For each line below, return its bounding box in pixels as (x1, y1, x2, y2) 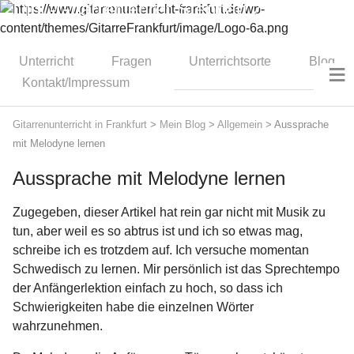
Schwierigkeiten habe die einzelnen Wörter (13, 300, 254, 314)
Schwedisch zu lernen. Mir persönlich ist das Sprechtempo (13, 262, 340, 277)
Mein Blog (160, 118, 205, 130)
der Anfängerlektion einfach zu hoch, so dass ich (13, 281, 283, 296)
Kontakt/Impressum (21, 76, 130, 89)
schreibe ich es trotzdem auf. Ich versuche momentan (13, 243, 309, 258)
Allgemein (217, 118, 262, 130)
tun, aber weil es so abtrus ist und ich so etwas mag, (13, 224, 303, 239)
